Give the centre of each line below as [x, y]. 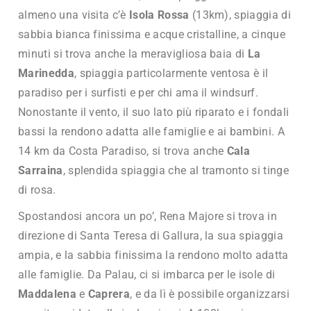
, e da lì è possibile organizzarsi [210, 294]
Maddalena [47, 294]
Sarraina [41, 170]
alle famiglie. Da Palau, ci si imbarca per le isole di [147, 274]
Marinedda [46, 73]
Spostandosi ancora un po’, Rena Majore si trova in [148, 216]
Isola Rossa [159, 15]
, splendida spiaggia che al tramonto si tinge [176, 170]
